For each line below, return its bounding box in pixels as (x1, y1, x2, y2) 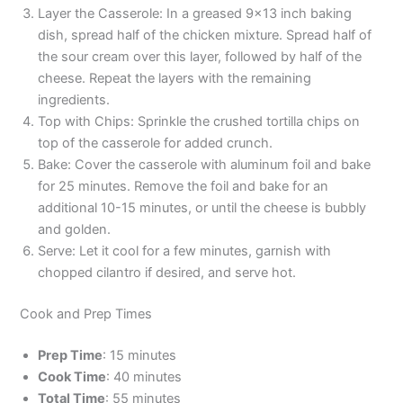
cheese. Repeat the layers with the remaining (38, 70, 312, 87)
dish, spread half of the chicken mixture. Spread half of (38, 27, 372, 44)
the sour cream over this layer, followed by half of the (38, 49, 363, 66)
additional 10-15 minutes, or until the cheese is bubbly (38, 200, 367, 217)
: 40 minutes (106, 369, 183, 386)
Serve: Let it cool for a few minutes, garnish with (38, 243, 332, 260)
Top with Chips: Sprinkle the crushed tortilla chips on (38, 113, 361, 130)
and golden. (38, 221, 112, 238)
